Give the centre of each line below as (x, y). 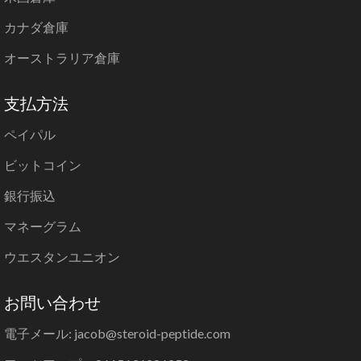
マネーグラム (43, 226)
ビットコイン (43, 164)
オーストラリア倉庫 (62, 57)
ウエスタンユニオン (62, 256)
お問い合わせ (52, 302)
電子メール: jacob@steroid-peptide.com (117, 333)
